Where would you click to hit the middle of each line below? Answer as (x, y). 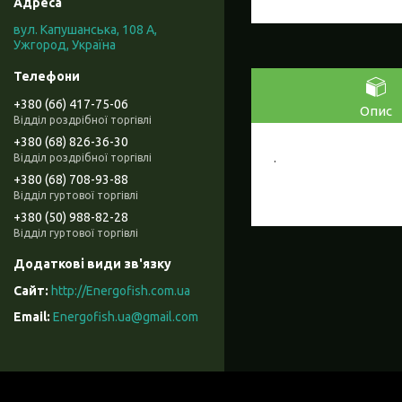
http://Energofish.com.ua (121, 291)
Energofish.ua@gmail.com (126, 317)
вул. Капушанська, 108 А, (85, 30)
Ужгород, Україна (65, 45)
